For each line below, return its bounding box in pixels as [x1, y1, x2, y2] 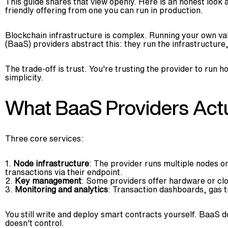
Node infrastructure [13, 157, 89, 169]
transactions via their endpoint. [5, 165, 123, 178]
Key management [15, 174, 81, 187]
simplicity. [5, 71, 43, 83]
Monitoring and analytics [15, 183, 108, 195]
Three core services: [5, 132, 83, 145]
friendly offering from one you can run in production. [5, 4, 203, 16]
